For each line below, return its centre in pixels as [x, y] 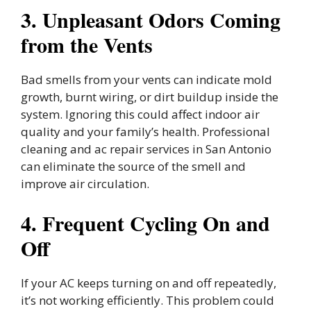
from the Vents [87, 45]
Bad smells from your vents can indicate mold [146, 80]
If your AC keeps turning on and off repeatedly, [149, 283]
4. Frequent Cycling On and [145, 222]
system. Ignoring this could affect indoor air [140, 115]
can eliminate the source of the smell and [133, 167]
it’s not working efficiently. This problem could [148, 300]
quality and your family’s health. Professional [145, 132]
